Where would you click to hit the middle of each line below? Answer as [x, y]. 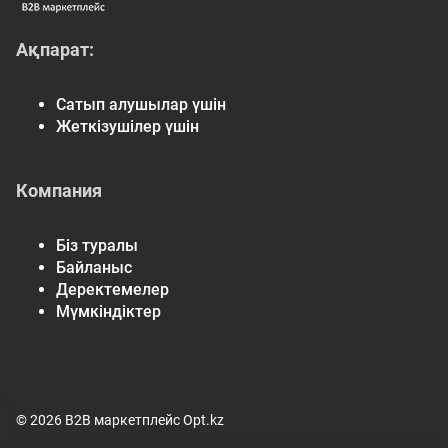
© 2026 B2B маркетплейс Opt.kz [120, 420]
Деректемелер [112, 289]
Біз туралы [97, 245]
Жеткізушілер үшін [127, 126]
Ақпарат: [55, 49]
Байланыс [94, 267]
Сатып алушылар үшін [141, 104]
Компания [59, 190]
